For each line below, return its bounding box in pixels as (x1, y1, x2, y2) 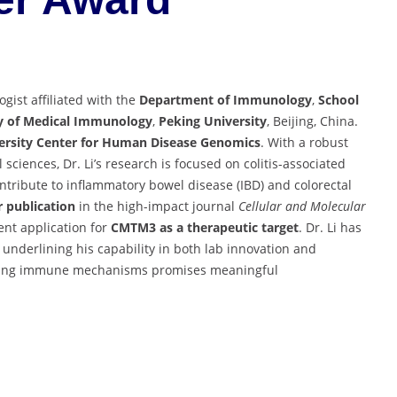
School (318, 91, 359, 109)
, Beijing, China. (267, 113, 358, 130)
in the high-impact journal (75, 198, 238, 215)
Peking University (159, 113, 267, 130)
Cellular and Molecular (238, 198, 366, 215)
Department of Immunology (139, 91, 312, 109)
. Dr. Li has (299, 219, 362, 237)
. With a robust (261, 134, 348, 152)
